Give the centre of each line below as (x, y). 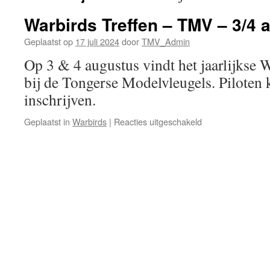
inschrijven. (60, 99)
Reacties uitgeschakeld (158, 121)
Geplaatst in (47, 121)
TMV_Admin (166, 41)
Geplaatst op (49, 41)
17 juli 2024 (97, 41)
